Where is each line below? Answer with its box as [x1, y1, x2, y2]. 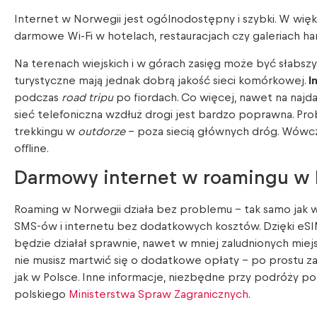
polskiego [14, 289, 69, 301]
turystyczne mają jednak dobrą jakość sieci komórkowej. [14, 74, 309, 86]
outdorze [78, 125, 125, 137]
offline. [14, 142, 49, 154]
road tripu [62, 91, 113, 103]
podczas [14, 91, 62, 103]
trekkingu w [14, 125, 78, 137]
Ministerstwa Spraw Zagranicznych [69, 289, 248, 301]
